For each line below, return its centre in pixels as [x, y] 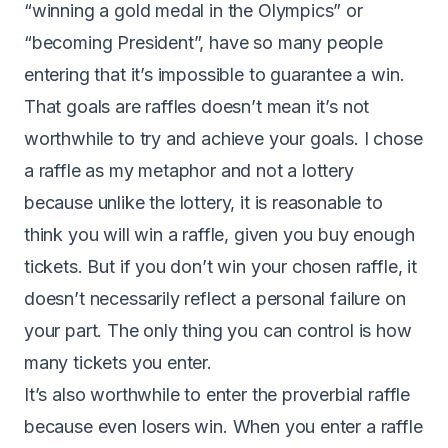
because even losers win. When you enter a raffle [223, 426]
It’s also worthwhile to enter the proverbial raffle [217, 394]
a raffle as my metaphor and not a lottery [189, 170]
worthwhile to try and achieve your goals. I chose [223, 138]
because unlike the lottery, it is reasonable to [203, 202]
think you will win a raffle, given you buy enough [219, 234]
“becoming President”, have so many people [203, 42]
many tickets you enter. [118, 362]
